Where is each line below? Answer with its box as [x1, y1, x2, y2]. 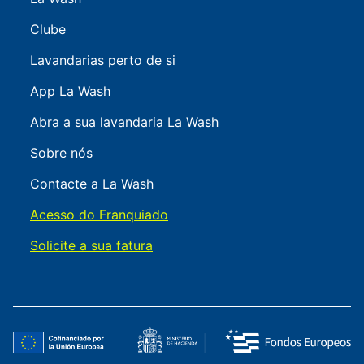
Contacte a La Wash [30, 175, 154, 193]
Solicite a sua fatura [30, 237, 153, 254]
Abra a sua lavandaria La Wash [30, 114, 219, 131]
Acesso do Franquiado [30, 206, 168, 223]
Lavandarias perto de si [30, 52, 175, 69]
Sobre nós [30, 145, 93, 162]
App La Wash [30, 83, 110, 100]
